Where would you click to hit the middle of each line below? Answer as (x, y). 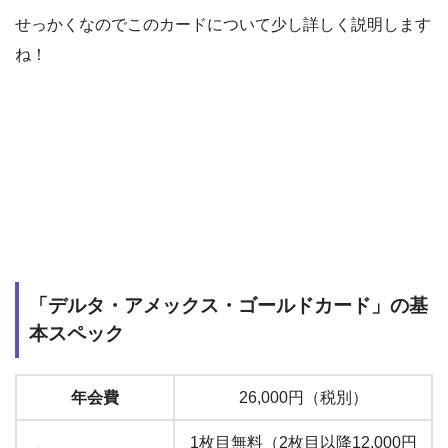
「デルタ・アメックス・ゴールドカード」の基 (228, 306)
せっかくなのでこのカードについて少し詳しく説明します (223, 25)
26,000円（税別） (303, 398)
